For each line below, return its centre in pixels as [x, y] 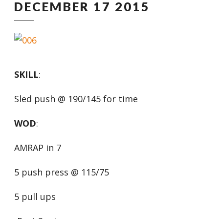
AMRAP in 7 [38, 148]
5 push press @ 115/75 [62, 172]
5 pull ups [35, 197]
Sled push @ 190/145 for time [76, 99]
